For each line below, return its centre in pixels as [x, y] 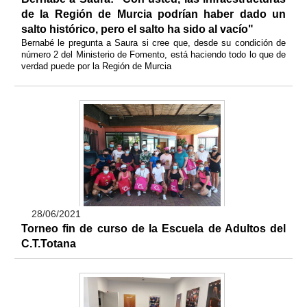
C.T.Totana [48, 243]
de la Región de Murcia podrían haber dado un [153, 14]
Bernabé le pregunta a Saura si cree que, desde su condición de [153, 42]
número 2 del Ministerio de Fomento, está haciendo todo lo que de [153, 54]
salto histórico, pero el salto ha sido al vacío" [137, 29]
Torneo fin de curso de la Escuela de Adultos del [153, 228]
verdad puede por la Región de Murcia [97, 66]
